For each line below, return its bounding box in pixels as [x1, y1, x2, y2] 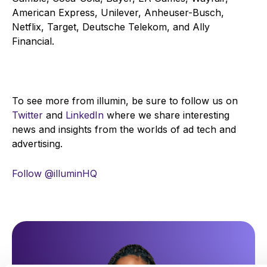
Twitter [12, 109, 46, 122]
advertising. [12, 138, 63, 150]
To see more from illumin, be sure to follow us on [12, 95, 238, 107]
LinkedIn [66, 109, 104, 122]
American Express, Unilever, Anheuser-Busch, [12, 7, 224, 19]
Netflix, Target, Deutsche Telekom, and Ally [12, 21, 210, 33]
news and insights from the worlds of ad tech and [12, 123, 236, 136]
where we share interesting [104, 109, 229, 122]
